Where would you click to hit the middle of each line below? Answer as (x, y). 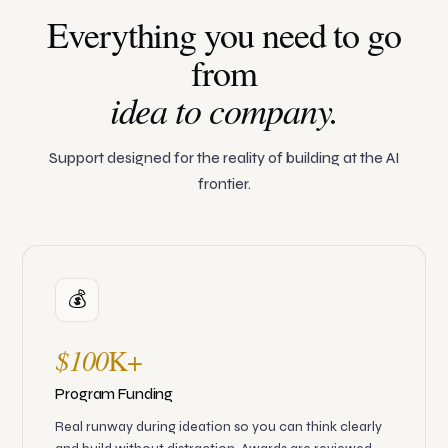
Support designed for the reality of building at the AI (224, 158)
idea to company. (224, 110)
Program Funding (114, 394)
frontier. (224, 184)
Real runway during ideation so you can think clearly (219, 427)
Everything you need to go (223, 34)
